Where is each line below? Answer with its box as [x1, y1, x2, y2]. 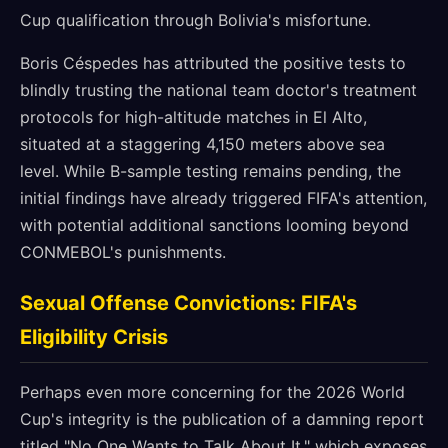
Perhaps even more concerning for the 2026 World [20, 382, 405, 402]
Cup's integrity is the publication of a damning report [20, 409, 424, 429]
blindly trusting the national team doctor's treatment [20, 80, 417, 100]
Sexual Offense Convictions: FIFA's [20, 291, 357, 315]
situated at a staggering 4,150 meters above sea [20, 134, 385, 154]
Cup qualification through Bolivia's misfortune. [20, 10, 371, 30]
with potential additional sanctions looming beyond [20, 215, 409, 235]
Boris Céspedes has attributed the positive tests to [20, 53, 406, 73]
